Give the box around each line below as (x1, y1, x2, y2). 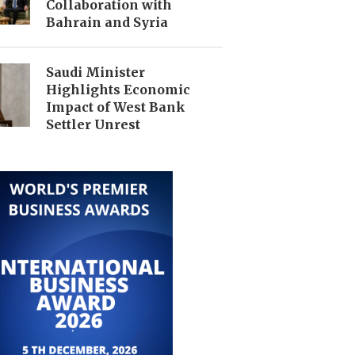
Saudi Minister (45, 64, 145, 80)
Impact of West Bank (45, 99, 185, 115)
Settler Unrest (45, 116, 140, 132)
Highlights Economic (45, 82, 190, 97)
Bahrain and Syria (45, 14, 168, 30)
